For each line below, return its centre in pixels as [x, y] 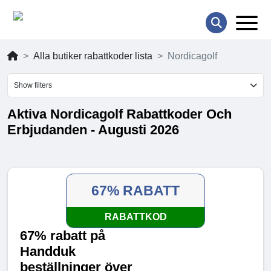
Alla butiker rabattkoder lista [93, 56]
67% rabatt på [63, 236]
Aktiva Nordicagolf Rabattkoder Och [119, 114]
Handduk [48, 252]
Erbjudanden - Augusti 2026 [93, 130]
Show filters [33, 86]
